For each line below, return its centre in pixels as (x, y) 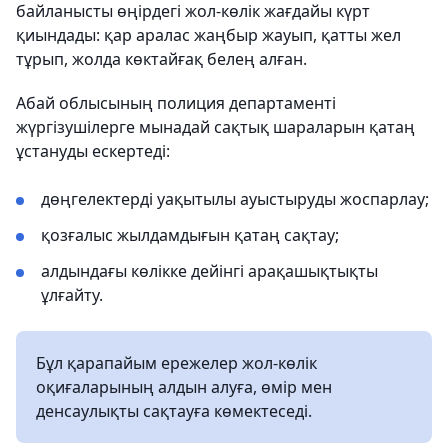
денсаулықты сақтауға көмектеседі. (174, 411)
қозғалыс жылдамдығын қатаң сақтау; (190, 235)
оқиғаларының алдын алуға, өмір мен (184, 387)
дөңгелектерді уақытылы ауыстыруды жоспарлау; (235, 199)
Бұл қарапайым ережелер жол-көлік (176, 363)
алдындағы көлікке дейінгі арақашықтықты (209, 271)
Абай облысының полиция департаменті (176, 103)
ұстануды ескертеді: (93, 151)
